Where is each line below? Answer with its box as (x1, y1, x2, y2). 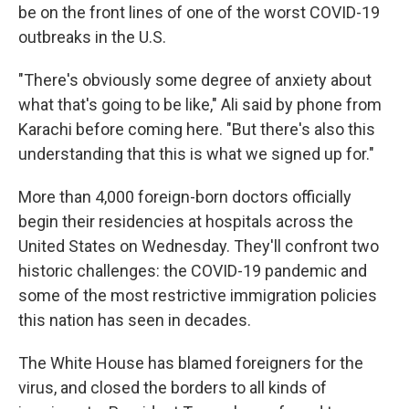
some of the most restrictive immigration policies (18, 286, 377, 305)
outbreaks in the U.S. (18, 27, 166, 47)
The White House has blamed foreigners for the (18, 353, 363, 372)
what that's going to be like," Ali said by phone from (18, 95, 382, 114)
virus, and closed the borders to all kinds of (18, 378, 327, 397)
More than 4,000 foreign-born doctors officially (18, 187, 351, 206)
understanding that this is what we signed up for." (18, 144, 374, 163)
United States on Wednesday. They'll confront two (18, 236, 379, 256)
